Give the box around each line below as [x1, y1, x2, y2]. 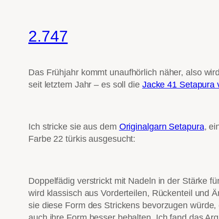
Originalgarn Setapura [119, 122, 204, 132]
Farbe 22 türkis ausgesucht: [28, 134, 136, 144]
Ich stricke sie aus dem [28, 122, 119, 132]
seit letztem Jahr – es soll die [28, 80, 142, 90]
